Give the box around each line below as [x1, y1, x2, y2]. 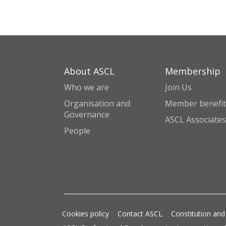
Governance [64, 109, 109, 120]
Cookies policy [62, 209, 109, 218]
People [64, 125, 90, 136]
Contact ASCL [118, 209, 162, 218]
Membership [165, 65, 220, 77]
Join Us [165, 82, 192, 93]
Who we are [64, 82, 109, 93]
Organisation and [64, 98, 130, 109]
